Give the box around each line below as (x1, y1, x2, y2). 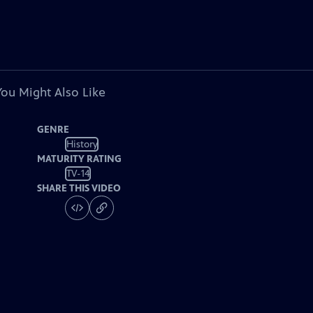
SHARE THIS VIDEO (37, 182, 122, 194)
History (66, 138, 98, 150)
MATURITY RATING (37, 153, 122, 165)
